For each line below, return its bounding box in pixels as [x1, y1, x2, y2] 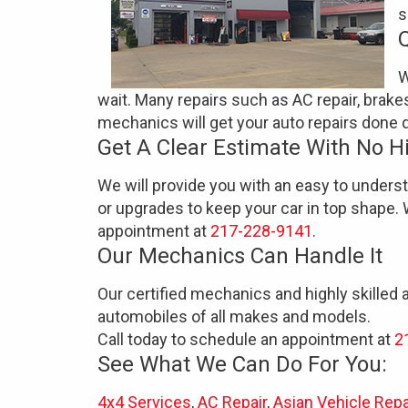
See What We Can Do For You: [97, 352, 387, 377]
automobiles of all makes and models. [97, 307, 371, 326]
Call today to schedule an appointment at [97, 330, 394, 349]
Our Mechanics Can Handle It [97, 243, 382, 269]
